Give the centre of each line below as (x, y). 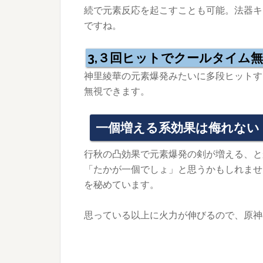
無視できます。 (117, 91)
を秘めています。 (122, 184)
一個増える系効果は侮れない (178, 127)
